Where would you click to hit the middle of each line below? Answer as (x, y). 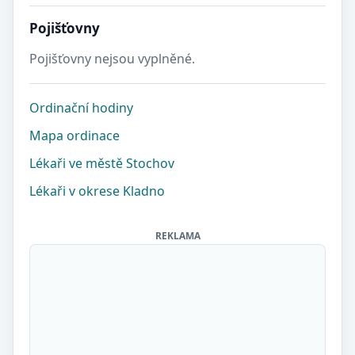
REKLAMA (177, 236)
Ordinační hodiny (81, 108)
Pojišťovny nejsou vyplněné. (112, 59)
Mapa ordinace (74, 136)
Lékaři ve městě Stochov (102, 163)
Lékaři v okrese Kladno (97, 191)
